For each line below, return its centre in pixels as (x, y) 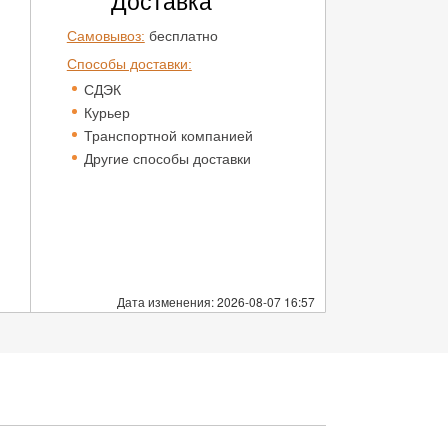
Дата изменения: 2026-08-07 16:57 (216, 301)
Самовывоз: (105, 36)
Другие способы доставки (167, 159)
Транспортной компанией (168, 136)
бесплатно (181, 36)
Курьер (106, 113)
